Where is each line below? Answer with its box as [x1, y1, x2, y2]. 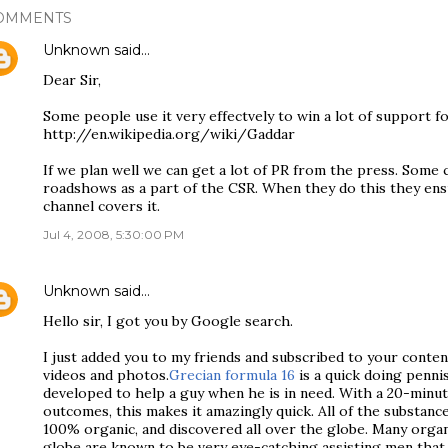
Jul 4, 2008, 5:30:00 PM [43, 227, 184, 242]
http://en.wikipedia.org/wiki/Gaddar [43, 125, 295, 143]
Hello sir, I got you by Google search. [43, 312, 293, 330]
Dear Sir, [43, 71, 101, 89]
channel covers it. [43, 197, 160, 215]
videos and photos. [43, 366, 169, 384]
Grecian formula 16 [169, 366, 295, 384]
